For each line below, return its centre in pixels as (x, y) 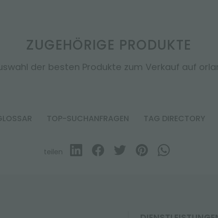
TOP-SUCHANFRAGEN (88, 118)
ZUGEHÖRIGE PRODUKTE (109, 45)
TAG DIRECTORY (174, 118)
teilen (53, 152)
